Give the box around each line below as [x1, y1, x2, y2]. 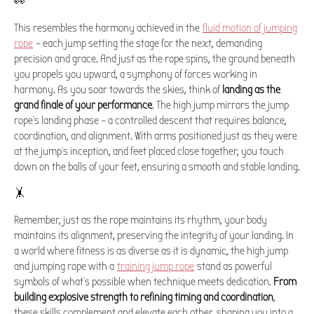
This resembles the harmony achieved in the [14, 21, 202, 34]
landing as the [222, 83, 280, 96]
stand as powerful [195, 259, 272, 273]
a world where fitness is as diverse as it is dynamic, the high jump [14, 244, 288, 257]
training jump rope [117, 259, 194, 273]
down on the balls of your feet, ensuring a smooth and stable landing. [14, 160, 300, 173]
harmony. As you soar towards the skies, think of [14, 83, 222, 96]
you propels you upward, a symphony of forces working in [14, 67, 257, 81]
